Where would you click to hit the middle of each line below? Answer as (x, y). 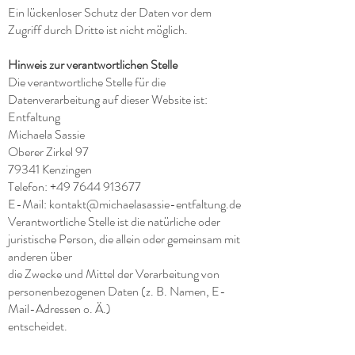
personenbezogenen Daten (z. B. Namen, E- (117, 291)
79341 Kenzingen (50, 169)
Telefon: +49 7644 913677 (74, 187)
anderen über (40, 256)
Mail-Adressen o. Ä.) (59, 309)
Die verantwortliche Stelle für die (87, 82)
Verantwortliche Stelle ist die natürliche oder (114, 221)
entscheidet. (38, 326)
